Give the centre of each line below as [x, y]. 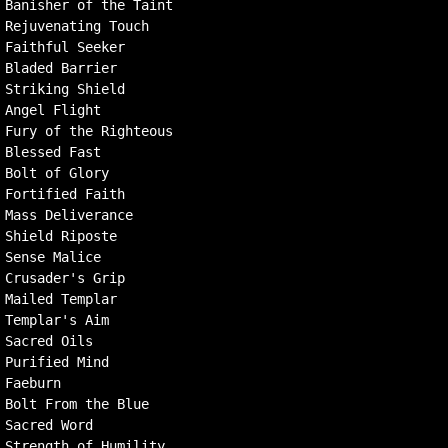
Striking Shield [65, 89]
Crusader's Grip [65, 278]
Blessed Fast [53, 152]
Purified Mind [57, 362]
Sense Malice [53, 257]
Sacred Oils [49, 341]
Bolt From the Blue [77, 404]
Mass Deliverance [69, 215]
